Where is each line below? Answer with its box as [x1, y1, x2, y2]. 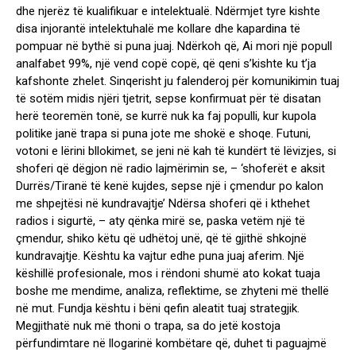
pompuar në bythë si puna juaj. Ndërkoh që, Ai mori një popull [16, 39, 332, 54]
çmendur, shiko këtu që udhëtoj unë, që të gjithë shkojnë [16, 231, 307, 246]
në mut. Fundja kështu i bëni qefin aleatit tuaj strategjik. [16, 301, 300, 316]
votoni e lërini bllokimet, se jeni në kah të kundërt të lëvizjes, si [16, 144, 336, 159]
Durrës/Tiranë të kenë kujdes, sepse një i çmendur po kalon [16, 179, 323, 194]
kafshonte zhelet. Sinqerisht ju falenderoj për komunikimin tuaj [16, 74, 339, 89]
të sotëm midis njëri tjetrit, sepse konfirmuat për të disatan [16, 91, 321, 106]
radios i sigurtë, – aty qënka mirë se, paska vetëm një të [16, 214, 305, 229]
